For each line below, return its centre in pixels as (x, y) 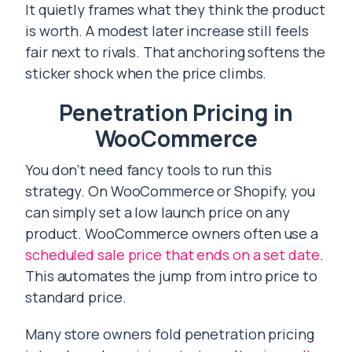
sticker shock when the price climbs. (146, 73)
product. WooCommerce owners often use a (172, 233)
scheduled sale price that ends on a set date (172, 255)
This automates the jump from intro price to (171, 276)
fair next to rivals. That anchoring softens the (176, 52)
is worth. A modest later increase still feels (167, 31)
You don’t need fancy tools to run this (149, 170)
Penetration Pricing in (176, 112)
